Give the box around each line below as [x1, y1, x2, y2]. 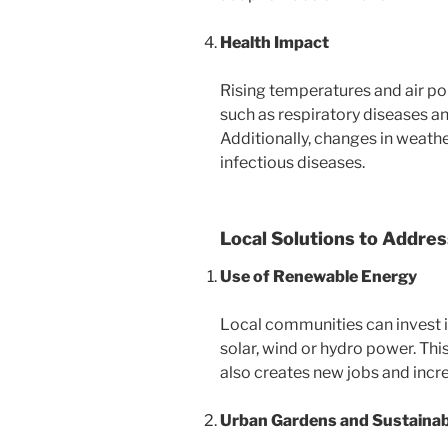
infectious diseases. [220, 153, 365, 172]
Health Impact [220, 33, 329, 52]
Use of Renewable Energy [220, 266, 417, 286]
